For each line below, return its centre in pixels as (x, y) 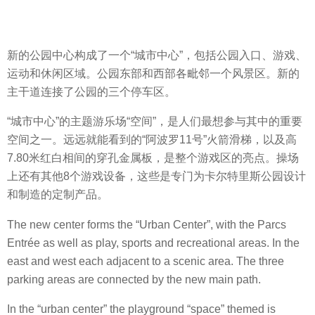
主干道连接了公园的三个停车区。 (91, 92)
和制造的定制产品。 (58, 195)
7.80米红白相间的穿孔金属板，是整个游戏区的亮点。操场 (153, 158)
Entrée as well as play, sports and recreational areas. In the (153, 243)
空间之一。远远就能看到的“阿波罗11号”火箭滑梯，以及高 (152, 140)
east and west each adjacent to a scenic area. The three (146, 261)
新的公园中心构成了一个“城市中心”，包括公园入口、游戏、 (157, 56)
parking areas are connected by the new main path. (134, 279)
